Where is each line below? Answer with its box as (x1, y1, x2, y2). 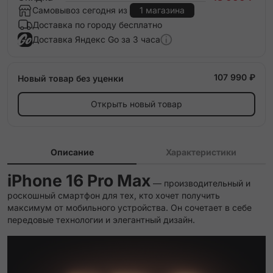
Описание (50, 147, 94, 157)
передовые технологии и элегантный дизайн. (7, 214, 195, 225)
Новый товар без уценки (18, 73, 124, 83)
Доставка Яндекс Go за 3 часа (32, 34, 160, 44)
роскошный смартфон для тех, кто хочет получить (7, 190, 220, 200)
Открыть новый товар (91, 99, 182, 109)
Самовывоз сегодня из (32, 5, 130, 15)
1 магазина (140, 5, 185, 15)
